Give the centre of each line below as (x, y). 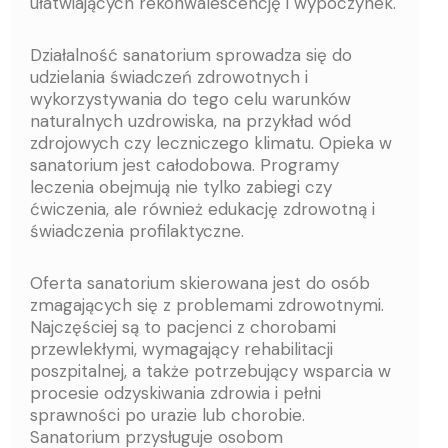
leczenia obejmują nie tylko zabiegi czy (181, 187)
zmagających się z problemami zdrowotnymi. (207, 304)
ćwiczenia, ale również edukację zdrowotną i (202, 209)
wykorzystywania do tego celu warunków (190, 99)
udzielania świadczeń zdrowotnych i (169, 77)
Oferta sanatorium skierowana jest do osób (200, 282)
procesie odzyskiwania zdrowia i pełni (175, 392)
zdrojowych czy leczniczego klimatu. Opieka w (211, 143)
